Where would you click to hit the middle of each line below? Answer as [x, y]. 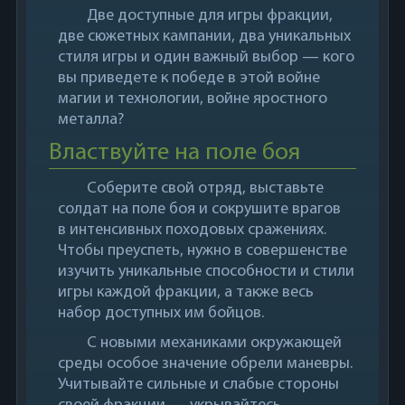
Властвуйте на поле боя [174, 153]
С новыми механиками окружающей [215, 343]
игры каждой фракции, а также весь [185, 292]
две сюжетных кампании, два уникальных [204, 37]
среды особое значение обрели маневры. [205, 364]
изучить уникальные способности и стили [206, 272]
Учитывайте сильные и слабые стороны [198, 385]
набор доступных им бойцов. [160, 313]
